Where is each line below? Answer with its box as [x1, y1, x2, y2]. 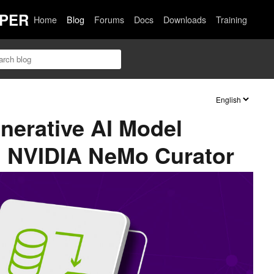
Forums [94, 13, 125, 26]
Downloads [163, 13, 207, 26]
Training [216, 13, 248, 26]
